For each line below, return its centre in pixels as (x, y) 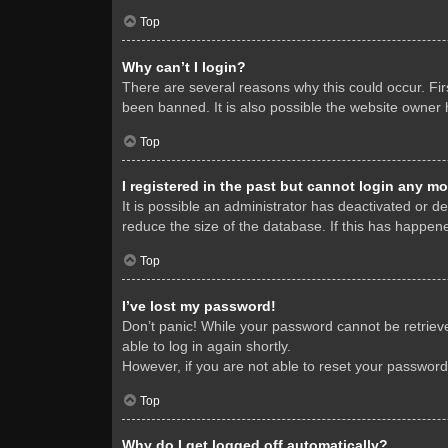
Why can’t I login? (184, 66)
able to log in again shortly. (206, 345)
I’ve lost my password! (199, 305)
